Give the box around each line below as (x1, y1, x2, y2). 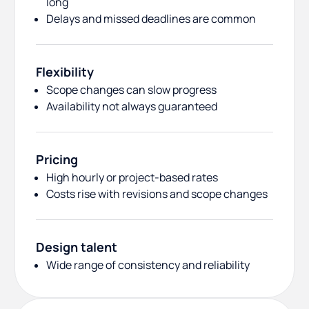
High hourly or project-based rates (46, 170, 218, 186)
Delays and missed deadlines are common (46, 11, 256, 27)
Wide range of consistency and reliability (46, 257, 250, 273)
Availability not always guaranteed (46, 99, 217, 114)
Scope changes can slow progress (46, 82, 217, 98)
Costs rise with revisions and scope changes (46, 186, 268, 202)
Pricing (36, 151, 78, 168)
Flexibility (36, 63, 94, 81)
